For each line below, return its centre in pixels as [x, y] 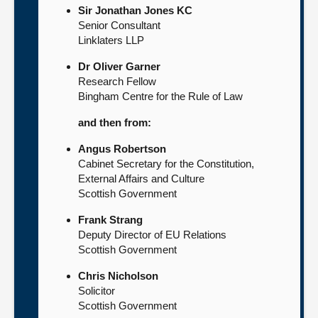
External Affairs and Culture [141, 179]
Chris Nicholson [118, 276]
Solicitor [97, 291]
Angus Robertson [122, 149]
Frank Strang [110, 220]
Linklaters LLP [111, 40]
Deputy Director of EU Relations [152, 235]
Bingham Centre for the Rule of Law [160, 96]
